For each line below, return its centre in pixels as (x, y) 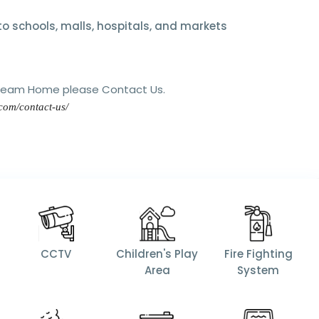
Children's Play (157, 254)
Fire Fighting (258, 254)
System (258, 271)
